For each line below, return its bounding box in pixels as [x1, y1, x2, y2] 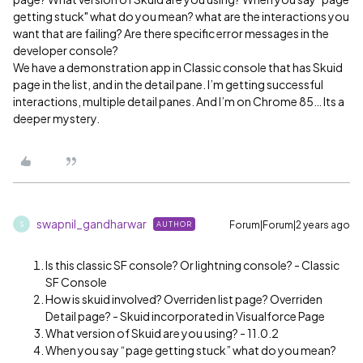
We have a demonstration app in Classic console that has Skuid [13, 60, 343, 75]
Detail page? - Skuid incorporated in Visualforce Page [45, 309, 325, 323]
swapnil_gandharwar [36, 216, 147, 231]
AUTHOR [156, 220, 192, 228]
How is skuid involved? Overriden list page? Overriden [45, 292, 322, 306]
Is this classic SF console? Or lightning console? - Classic [45, 258, 340, 272]
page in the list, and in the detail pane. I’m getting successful [13, 77, 323, 92]
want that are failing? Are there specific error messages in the [13, 26, 329, 41]
